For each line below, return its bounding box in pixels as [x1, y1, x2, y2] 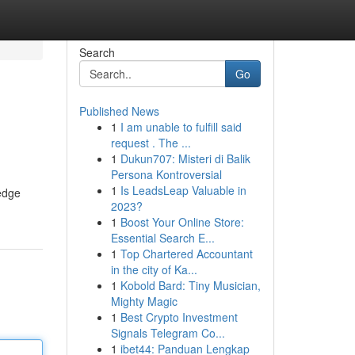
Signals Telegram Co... [110, 325, 225, 341]
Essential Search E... [110, 230, 215, 246]
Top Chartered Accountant [120, 246, 253, 261]
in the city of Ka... [110, 261, 197, 277]
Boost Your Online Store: [120, 214, 244, 230]
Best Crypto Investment [120, 309, 238, 325]
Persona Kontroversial [110, 166, 222, 182]
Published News [78, 103, 159, 119]
